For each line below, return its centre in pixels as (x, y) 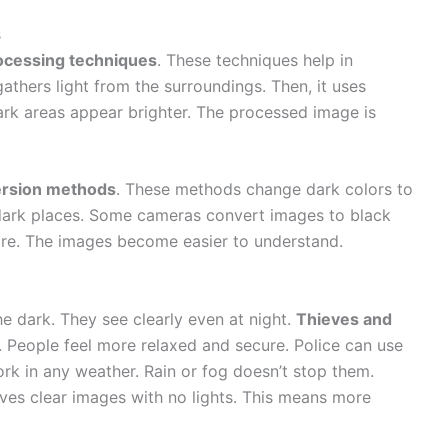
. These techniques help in (255, 59)
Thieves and (344, 318)
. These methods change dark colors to (264, 189)
